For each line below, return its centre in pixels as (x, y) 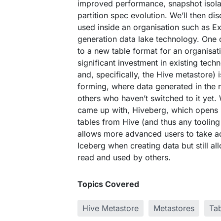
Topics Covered (108, 184)
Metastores (174, 208)
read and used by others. (124, 157)
